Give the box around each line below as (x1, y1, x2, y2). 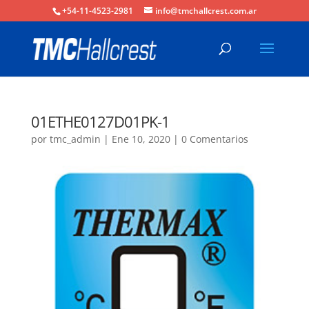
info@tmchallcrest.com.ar (154, 5, 257, 17)
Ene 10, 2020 (111, 132, 170, 146)
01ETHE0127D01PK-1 (30, 111, 170, 132)
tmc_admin (49, 132, 101, 146)
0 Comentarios (181, 132, 248, 146)
